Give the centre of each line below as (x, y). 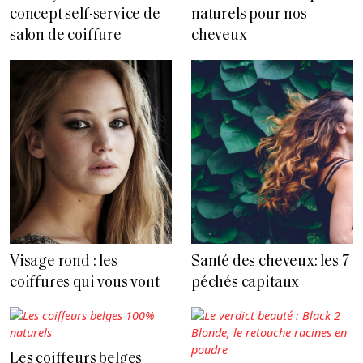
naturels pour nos (249, 15)
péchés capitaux (246, 284)
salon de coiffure (66, 36)
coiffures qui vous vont (85, 284)
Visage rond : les (64, 263)
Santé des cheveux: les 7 (271, 263)
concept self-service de (85, 15)
